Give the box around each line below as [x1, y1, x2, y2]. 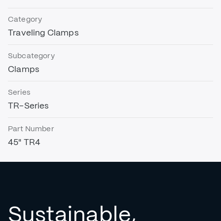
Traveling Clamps [8, 27, 78, 38]
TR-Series [8, 100, 49, 111]
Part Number [8, 124, 54, 134]
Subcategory [8, 51, 55, 61]
